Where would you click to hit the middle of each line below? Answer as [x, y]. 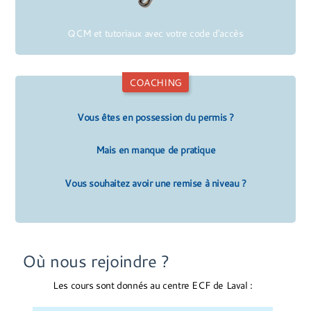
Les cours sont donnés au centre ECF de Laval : [153, 285]
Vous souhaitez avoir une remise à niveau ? [155, 183]
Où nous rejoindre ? [96, 261]
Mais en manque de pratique [155, 150]
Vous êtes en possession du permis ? [155, 117]
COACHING [155, 83]
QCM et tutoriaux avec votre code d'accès [155, 33]
